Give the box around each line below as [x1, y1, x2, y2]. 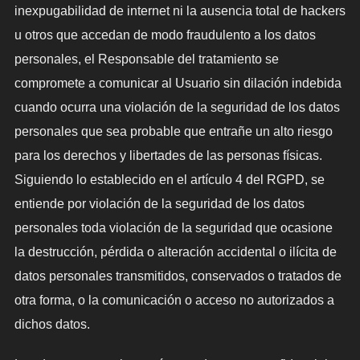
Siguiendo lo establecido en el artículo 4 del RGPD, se [14, 173, 325, 187]
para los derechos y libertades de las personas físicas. [14, 149, 322, 163]
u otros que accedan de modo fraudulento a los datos [14, 28, 316, 43]
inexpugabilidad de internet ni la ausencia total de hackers [14, 4, 346, 18]
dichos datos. [14, 317, 90, 332]
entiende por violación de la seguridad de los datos [14, 197, 305, 211]
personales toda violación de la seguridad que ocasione [14, 221, 333, 235]
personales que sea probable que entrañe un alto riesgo [14, 125, 333, 139]
